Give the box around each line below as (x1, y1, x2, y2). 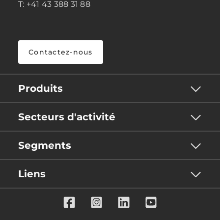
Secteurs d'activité (18, 111, 115, 123)
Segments (18, 139, 71, 152)
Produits (18, 82, 63, 95)
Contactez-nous (28, 48, 93, 57)
